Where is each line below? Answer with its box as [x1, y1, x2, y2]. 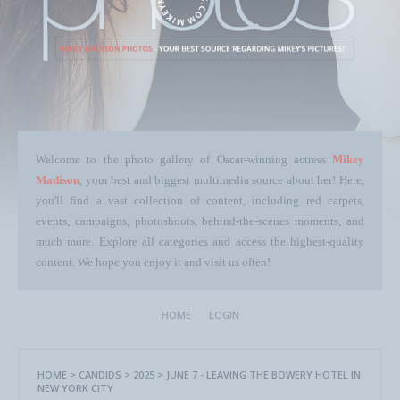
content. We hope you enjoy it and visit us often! [36, 255, 271, 269]
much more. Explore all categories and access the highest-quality [36, 235, 364, 248]
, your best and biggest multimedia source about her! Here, [79, 173, 364, 187]
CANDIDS [79, 368, 121, 381]
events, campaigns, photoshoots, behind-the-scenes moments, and [36, 214, 364, 228]
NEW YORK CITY [37, 381, 113, 395]
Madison [36, 173, 79, 187]
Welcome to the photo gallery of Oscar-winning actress [36, 153, 332, 166]
